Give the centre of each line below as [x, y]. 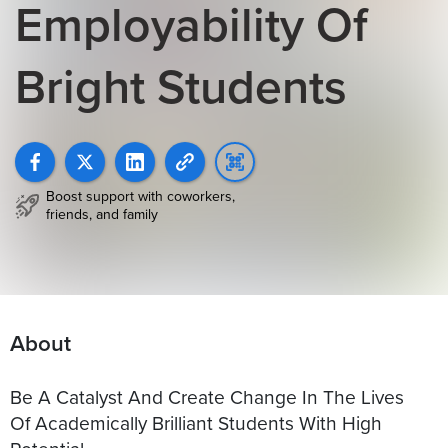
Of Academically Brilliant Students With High [196, 422]
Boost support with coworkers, [140, 196]
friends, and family [102, 214]
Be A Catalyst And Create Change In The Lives [207, 396]
